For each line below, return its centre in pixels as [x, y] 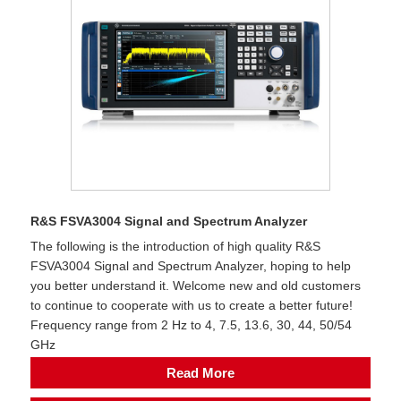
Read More [200, 373]
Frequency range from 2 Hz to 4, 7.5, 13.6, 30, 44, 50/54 [191, 324]
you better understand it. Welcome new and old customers [196, 285]
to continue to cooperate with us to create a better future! [192, 305]
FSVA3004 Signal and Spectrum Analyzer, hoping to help [191, 265]
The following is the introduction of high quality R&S [175, 246]
